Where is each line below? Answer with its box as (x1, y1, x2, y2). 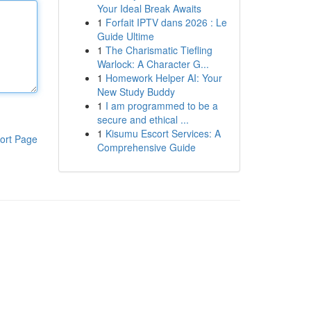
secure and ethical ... (96, 112, 189, 126)
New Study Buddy (96, 85, 175, 99)
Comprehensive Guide (96, 140, 196, 154)
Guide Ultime (96, 29, 154, 43)
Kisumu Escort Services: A (105, 126, 221, 140)
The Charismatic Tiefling (105, 43, 212, 57)
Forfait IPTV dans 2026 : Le (105, 15, 227, 29)
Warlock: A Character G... (96, 57, 209, 71)
